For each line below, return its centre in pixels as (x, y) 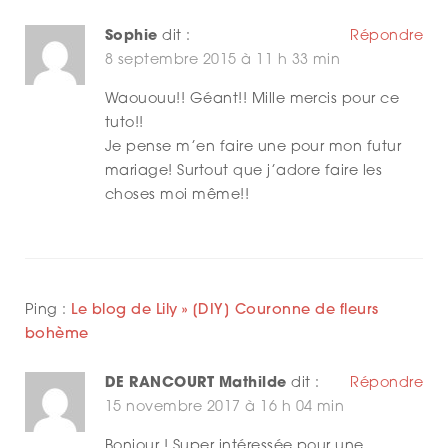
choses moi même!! (177, 196)
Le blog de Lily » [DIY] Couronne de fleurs (225, 311)
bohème (57, 335)
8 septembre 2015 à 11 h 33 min (223, 61)
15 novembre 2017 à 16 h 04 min (225, 408)
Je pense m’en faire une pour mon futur (253, 148)
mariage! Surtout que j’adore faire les (244, 172)
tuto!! (124, 124)
